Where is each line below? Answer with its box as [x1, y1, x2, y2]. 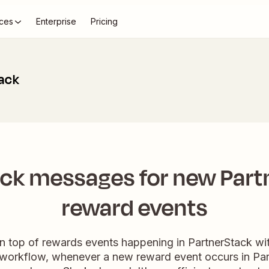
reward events [61, 192, 208, 225]
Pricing [91, 16, 118, 26]
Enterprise [36, 16, 76, 26]
